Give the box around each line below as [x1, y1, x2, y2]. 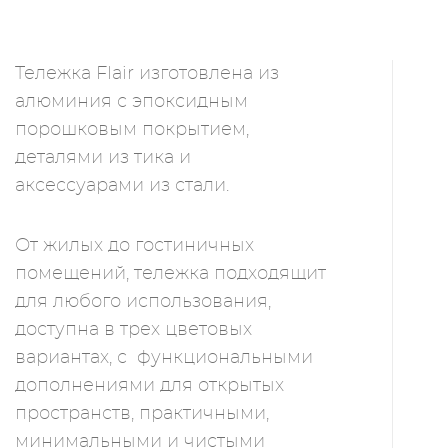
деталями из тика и [15, 149, 196, 168]
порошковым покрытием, [15, 121, 249, 140]
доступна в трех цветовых [15, 321, 252, 340]
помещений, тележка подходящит [15, 265, 326, 284]
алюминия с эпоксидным [15, 93, 248, 112]
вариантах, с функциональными [15, 349, 313, 368]
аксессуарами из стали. [15, 177, 239, 196]
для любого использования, [15, 293, 271, 312]
